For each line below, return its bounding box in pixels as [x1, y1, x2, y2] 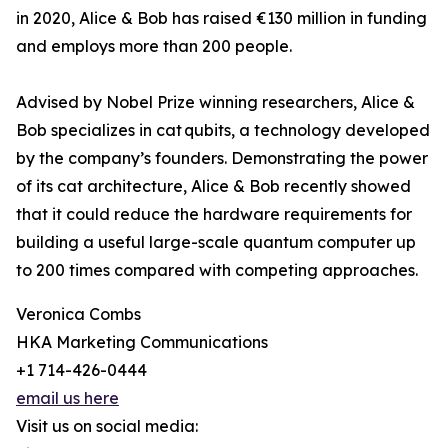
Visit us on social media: [16, 416, 198, 436]
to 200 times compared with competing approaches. [16, 260, 418, 280]
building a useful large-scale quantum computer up [16, 232, 416, 252]
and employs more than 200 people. [16, 36, 292, 56]
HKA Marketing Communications [16, 332, 268, 352]
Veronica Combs [16, 304, 141, 324]
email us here [16, 388, 119, 408]
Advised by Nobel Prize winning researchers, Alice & [16, 92, 415, 112]
